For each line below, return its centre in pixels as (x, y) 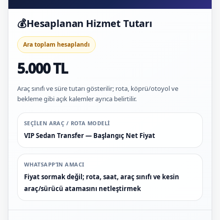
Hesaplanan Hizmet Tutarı (89, 23)
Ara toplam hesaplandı (56, 44)
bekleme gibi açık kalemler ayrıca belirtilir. (77, 98)
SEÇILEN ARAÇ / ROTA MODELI (67, 123)
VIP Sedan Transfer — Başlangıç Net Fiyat (90, 135)
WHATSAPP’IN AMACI (54, 164)
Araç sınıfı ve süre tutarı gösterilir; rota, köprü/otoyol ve (98, 88)
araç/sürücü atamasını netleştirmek (82, 188)
